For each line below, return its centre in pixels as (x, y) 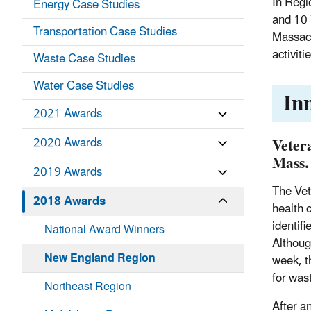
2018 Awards (69, 202)
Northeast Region (88, 287)
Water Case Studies (84, 86)
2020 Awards (68, 143)
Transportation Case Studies (105, 32)
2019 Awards (68, 173)
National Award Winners (104, 230)
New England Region (100, 259)
